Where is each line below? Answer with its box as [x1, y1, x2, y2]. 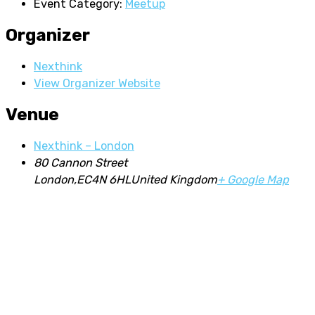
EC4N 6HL [77, 172, 131, 186]
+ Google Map [217, 172, 289, 186]
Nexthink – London [34, 139, 134, 153]
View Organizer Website [34, 76, 160, 90]
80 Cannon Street [34, 155, 127, 169]
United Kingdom [131, 172, 217, 186]
